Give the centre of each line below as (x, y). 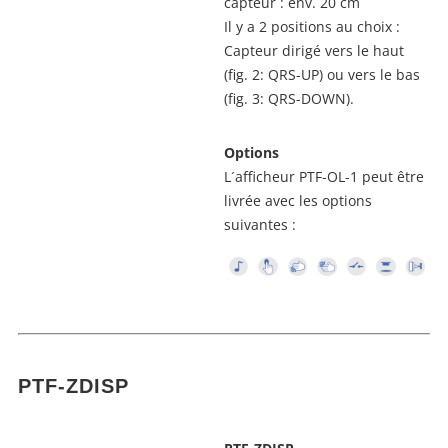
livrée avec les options (298, 200)
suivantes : (260, 224)
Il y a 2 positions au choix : (312, 26)
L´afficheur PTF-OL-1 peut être (324, 176)
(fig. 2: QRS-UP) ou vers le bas (322, 74)
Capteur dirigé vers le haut (314, 50)
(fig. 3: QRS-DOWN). (289, 98)
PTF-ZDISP (73, 386)
